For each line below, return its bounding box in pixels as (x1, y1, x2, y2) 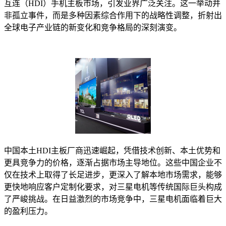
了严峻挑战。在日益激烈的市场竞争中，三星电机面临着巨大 (4, 195, 222, 204)
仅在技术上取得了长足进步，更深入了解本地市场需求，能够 (4, 171, 222, 180)
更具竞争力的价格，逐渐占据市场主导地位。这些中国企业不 (4, 158, 222, 167)
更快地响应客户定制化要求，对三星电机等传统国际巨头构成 (4, 183, 222, 192)
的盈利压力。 (4, 207, 52, 216)
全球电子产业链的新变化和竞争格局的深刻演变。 (4, 23, 182, 32)
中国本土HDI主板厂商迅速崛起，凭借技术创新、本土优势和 (4, 146, 220, 155)
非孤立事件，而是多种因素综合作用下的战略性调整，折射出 (4, 11, 222, 20)
